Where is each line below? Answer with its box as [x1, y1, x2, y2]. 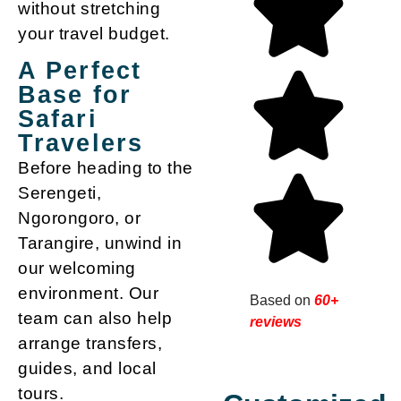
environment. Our [18, 283, 158, 303]
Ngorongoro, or [18, 208, 141, 227]
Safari [18, 105, 98, 132]
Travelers [18, 129, 143, 157]
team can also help [18, 308, 172, 328]
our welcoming [18, 258, 136, 277]
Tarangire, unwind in [18, 233, 182, 252]
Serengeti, [18, 183, 101, 202]
